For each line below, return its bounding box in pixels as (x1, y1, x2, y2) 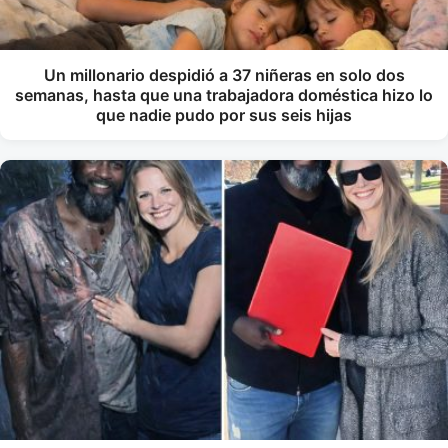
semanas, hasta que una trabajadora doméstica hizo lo (15, 85, 433, 105)
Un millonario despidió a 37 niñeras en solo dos (43, 65, 405, 85)
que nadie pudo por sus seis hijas (96, 105, 352, 125)
